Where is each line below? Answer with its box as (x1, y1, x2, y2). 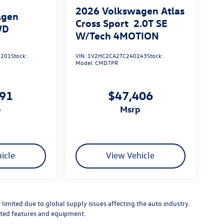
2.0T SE (133, 16, 167, 29)
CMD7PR (94, 58, 118, 67)
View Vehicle (106, 150, 155, 161)
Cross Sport (75, 16, 128, 29)
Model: (75, 58, 95, 67)
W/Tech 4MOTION (75, 29, 159, 42)
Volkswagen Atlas (101, 4, 184, 17)
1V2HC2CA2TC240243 (87, 51, 147, 60)
